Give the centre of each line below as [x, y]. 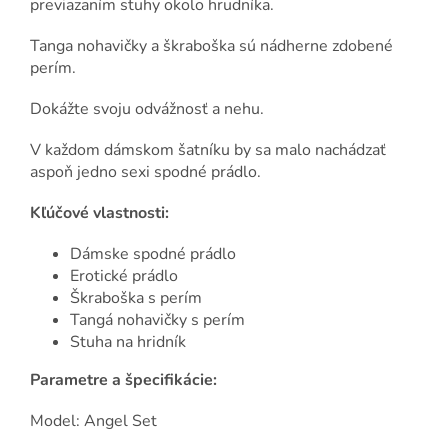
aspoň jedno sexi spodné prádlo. [145, 172]
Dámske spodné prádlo [153, 254]
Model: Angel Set [93, 421]
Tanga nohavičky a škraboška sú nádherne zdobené [211, 46]
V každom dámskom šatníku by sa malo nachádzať [208, 150]
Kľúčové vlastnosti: [99, 213]
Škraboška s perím [136, 298]
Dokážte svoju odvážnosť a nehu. [147, 109]
